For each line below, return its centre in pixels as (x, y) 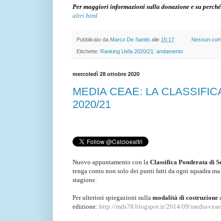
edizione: (86, 206)
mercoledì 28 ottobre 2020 (106, 74)
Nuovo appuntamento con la (111, 162)
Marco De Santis (130, 39)
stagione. (85, 180)
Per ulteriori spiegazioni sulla (112, 197)
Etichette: (88, 52)
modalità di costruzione (186, 197)
